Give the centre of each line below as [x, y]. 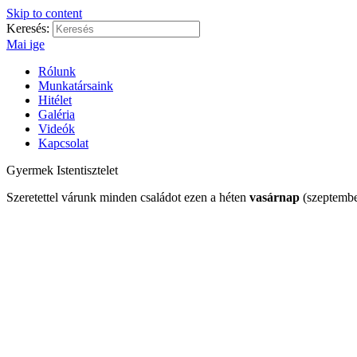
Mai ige [25, 44]
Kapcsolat [63, 143]
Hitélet [55, 100]
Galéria [57, 114]
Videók [57, 129]
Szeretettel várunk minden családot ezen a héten [128, 197]
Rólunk [57, 71]
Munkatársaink [76, 86]
